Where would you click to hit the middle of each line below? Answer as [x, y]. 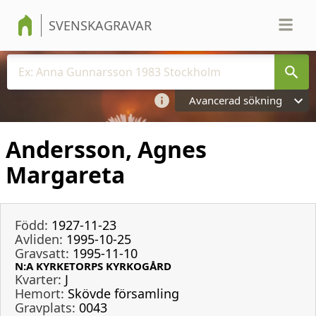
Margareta [65, 175]
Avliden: [39, 239]
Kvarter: [38, 279]
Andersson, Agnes [106, 150]
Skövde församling [123, 293]
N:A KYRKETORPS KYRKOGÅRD [93, 266]
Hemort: [39, 293]
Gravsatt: [42, 253]
